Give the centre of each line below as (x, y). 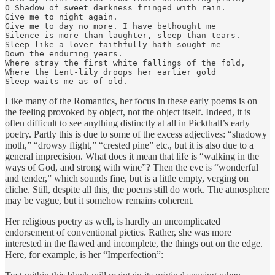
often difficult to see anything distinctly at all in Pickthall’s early (127, 123)
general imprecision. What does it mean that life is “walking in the (132, 156)
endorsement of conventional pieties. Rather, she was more (118, 232)
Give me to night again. (61, 17)
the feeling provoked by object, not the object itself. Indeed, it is (128, 112)
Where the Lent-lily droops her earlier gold (110, 72)
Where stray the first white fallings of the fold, (125, 63)
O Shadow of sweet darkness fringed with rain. (115, 7)
